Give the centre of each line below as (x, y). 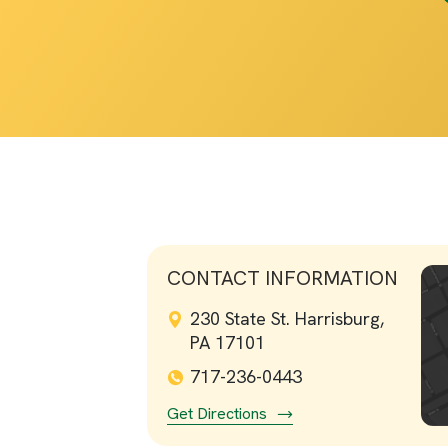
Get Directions (217, 414)
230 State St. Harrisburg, (287, 319)
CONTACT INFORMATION (282, 278)
